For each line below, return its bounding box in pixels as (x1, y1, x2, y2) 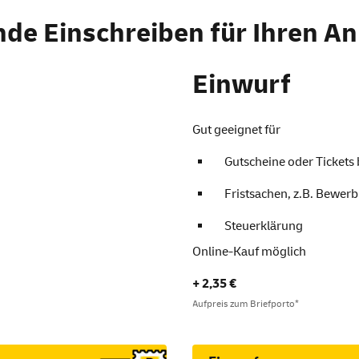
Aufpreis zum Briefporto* (192, 298, 299, 310)
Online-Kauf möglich (192, 244, 306, 260)
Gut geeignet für (192, 122, 280, 138)
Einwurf (192, 67, 291, 102)
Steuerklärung (224, 218, 303, 234)
